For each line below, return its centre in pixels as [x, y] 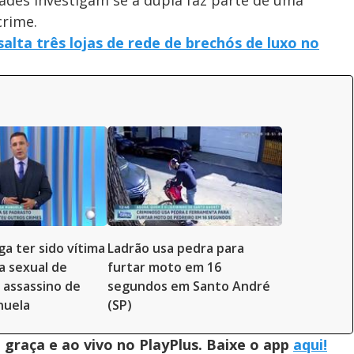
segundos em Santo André [189, 286]
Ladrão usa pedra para [176, 249]
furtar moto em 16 [164, 267]
